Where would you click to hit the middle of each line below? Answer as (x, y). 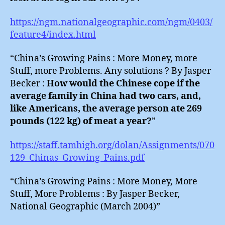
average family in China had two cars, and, (105, 96)
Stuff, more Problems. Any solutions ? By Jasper (110, 71)
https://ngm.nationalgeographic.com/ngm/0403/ (111, 22)
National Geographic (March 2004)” (85, 207)
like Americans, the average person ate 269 (106, 109)
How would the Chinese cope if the (123, 84)
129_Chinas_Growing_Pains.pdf (77, 158)
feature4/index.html (53, 35)
